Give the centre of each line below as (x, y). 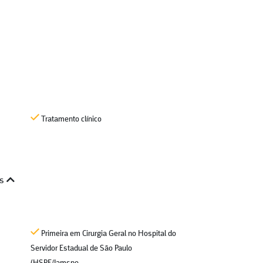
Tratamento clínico (70, 119)
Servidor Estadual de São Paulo (81, 249)
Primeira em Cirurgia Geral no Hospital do (107, 234)
